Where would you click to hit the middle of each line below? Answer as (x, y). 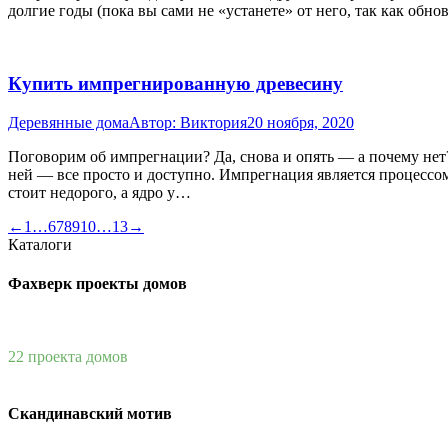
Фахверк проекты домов (97, 283)
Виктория (213, 122)
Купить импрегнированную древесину (175, 83)
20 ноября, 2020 (300, 122)
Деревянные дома (68, 122)
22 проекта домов (68, 357)
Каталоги (40, 244)
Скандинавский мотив (90, 414)
